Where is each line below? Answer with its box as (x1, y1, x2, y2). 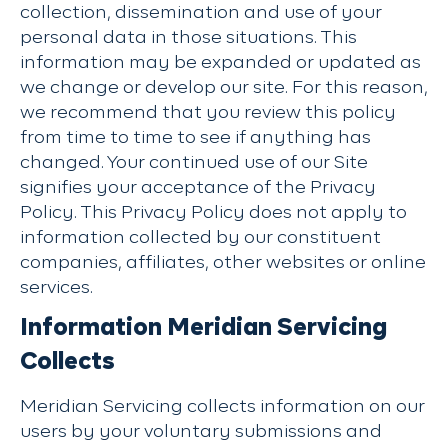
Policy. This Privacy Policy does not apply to (20, 204, 407, 222)
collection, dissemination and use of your (20, 4, 382, 22)
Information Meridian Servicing (20, 316, 387, 340)
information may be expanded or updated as (20, 54, 421, 72)
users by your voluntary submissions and (20, 423, 382, 441)
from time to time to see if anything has (20, 129, 371, 147)
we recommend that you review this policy (20, 104, 396, 122)
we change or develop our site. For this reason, (20, 79, 428, 97)
